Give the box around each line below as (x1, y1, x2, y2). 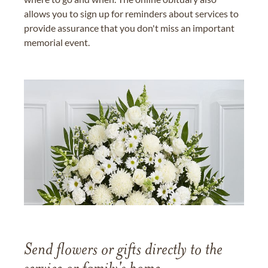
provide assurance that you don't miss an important (24, 22, 234, 34)
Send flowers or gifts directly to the (24, 242, 223, 259)
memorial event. (24, 36, 90, 48)
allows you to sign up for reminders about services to (24, 8, 239, 20)
